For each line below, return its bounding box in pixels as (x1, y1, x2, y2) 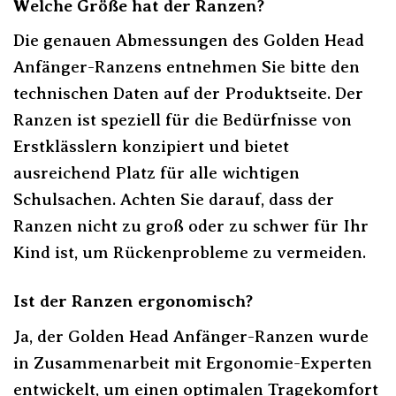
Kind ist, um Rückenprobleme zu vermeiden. (13, 243, 366, 263)
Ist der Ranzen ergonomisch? (13, 292, 253, 311)
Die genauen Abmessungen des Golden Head (13, 31, 364, 50)
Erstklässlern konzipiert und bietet (13, 137, 289, 156)
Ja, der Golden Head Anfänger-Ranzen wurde (13, 327, 369, 346)
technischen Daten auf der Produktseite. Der (13, 84, 363, 103)
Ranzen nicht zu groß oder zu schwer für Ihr (13, 217, 369, 236)
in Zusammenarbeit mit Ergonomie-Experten (13, 354, 372, 373)
